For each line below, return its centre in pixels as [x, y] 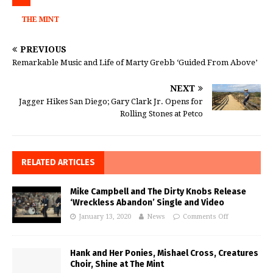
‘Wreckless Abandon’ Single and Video [147, 202]
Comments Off [206, 216]
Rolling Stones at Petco [161, 113]
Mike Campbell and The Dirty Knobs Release [158, 191]
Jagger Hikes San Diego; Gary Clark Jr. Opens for [111, 101]
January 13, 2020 [105, 216]
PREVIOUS [43, 49]
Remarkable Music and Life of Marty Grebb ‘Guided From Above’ [135, 62]
